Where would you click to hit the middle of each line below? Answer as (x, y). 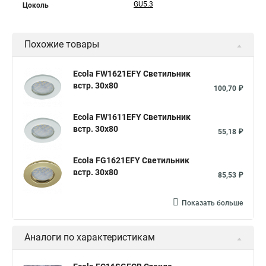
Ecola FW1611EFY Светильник (132, 117)
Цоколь (36, 5)
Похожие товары (62, 44)
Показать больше (212, 203)
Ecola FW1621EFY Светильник (132, 74)
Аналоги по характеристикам (90, 237)
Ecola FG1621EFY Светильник (131, 160)
